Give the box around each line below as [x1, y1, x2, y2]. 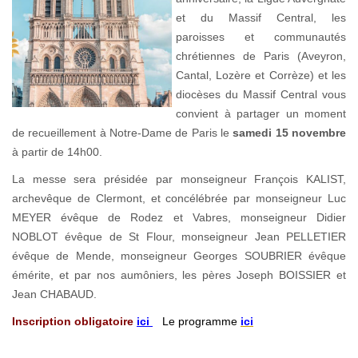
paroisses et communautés [176, 30, 346, 43]
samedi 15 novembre [229, 125, 346, 139]
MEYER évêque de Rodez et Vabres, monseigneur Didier [12, 210, 346, 224]
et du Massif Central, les [176, 10, 346, 24]
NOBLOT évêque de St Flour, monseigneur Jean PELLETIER [12, 229, 346, 243]
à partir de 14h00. [12, 145, 102, 158]
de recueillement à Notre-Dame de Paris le [12, 125, 229, 139]
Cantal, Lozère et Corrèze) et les [176, 68, 346, 82]
